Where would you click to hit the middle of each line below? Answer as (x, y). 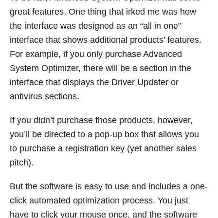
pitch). (22, 163)
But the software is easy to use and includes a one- (109, 187)
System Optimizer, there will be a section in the (100, 68)
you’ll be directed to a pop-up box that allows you (104, 135)
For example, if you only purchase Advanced (96, 54)
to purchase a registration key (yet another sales (103, 149)
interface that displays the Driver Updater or (94, 82)
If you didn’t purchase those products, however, (101, 120)
